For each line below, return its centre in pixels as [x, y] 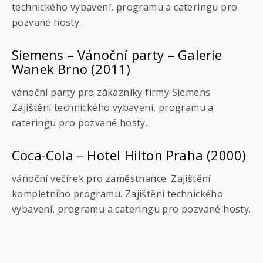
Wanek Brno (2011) [71, 69]
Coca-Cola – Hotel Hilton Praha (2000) [129, 155]
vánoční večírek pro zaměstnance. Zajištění [111, 178]
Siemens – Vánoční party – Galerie [117, 55]
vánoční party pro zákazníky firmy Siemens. [112, 92]
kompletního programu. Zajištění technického [118, 194]
